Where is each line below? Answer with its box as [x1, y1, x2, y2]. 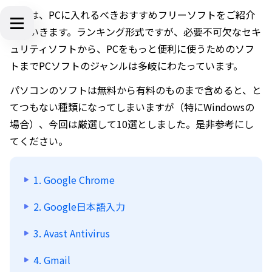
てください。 [10, 134, 68, 148]
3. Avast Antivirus [33, 226, 110, 240]
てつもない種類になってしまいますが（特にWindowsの [10, 100, 254, 114]
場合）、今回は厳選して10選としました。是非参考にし [10, 117, 254, 131]
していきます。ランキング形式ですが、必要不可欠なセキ [10, 24, 261, 39]
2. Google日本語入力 [33, 199, 125, 214]
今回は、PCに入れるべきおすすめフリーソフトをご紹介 [10, 7, 255, 22]
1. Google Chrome [33, 172, 115, 187]
